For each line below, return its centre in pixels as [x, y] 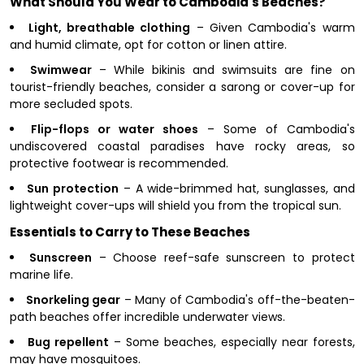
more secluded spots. [71, 104]
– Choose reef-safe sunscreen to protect [223, 258]
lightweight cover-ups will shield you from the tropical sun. [175, 206]
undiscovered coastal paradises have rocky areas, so [182, 146]
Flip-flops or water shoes [115, 129]
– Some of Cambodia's [277, 129]
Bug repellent [68, 342]
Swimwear [61, 70]
